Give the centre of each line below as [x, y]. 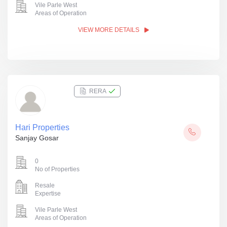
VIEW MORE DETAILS [109, 30]
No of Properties [57, 169]
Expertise [48, 194]
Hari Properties [42, 127]
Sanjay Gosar [37, 138]
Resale [45, 185]
